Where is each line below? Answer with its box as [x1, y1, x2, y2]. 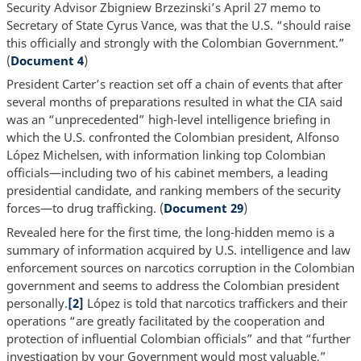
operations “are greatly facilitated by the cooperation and [6, 312, 325, 329]
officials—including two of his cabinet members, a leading [6, 164, 328, 181]
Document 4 [10, 52, 84, 68]
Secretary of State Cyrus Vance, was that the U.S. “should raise [6, 16, 351, 33]
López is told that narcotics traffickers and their [83, 294, 347, 311]
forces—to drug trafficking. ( [6, 200, 164, 217]
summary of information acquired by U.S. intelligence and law [6, 241, 351, 258]
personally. [6, 294, 68, 311]
